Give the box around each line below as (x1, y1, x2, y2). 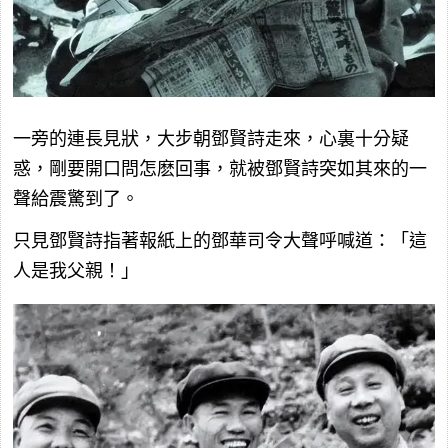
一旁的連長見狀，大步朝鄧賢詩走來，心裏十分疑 (13, 129, 409, 150)
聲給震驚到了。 (13, 189, 139, 210)
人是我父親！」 (13, 261, 139, 282)
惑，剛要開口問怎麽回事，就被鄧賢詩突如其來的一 (13, 159, 427, 180)
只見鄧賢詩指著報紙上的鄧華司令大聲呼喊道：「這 (13, 231, 427, 252)
